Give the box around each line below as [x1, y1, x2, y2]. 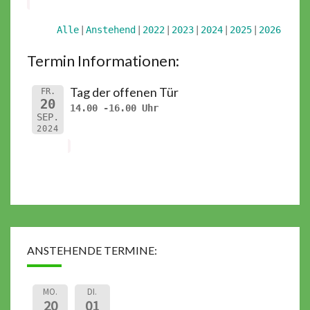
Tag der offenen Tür [69, 84, 179, 100]
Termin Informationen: [27, 51, 179, 71]
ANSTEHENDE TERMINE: [27, 243, 157, 257]
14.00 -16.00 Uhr [69, 102, 158, 113]
